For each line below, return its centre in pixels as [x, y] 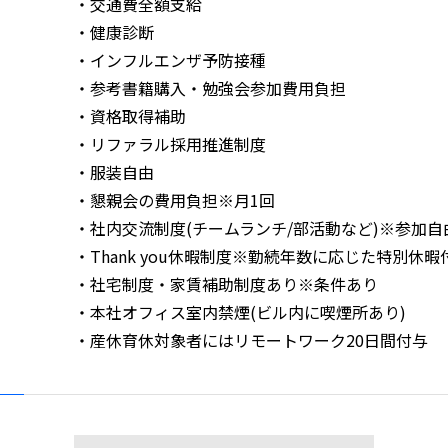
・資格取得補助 [130, 116]
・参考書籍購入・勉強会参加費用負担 [210, 88]
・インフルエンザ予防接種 [170, 60]
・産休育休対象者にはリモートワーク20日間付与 [251, 340]
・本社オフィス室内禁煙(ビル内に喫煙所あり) [240, 312]
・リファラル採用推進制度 [170, 144]
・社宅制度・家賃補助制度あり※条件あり [226, 284]
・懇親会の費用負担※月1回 [174, 200]
